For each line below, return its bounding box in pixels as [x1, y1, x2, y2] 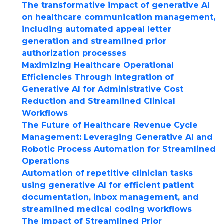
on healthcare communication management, [22, 12, 215, 22]
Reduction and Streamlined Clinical [22, 96, 175, 106]
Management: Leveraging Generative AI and [22, 132, 213, 142]
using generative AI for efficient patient [22, 180, 194, 190]
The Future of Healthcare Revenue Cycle [22, 120, 198, 130]
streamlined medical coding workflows [22, 204, 192, 214]
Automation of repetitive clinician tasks [22, 168, 193, 178]
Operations [22, 156, 69, 166]
